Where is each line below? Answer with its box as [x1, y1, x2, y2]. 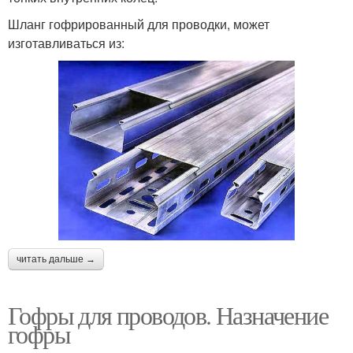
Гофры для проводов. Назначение [8, 297, 328, 332]
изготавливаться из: [8, 33, 124, 52]
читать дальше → [17, 253, 95, 265]
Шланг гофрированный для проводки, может [8, 14, 269, 33]
